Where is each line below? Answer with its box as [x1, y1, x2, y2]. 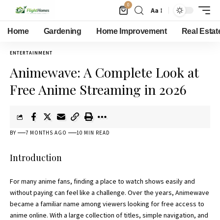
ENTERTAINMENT [10, 50, 53, 56]
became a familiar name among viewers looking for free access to [10, 199, 204, 208]
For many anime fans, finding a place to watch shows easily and [10, 177, 195, 186]
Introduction [10, 152, 62, 164]
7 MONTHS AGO [26, 129, 67, 136]
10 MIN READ [76, 129, 110, 136]
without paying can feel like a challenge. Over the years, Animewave [10, 188, 209, 197]
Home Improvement [96, 27, 167, 35]
